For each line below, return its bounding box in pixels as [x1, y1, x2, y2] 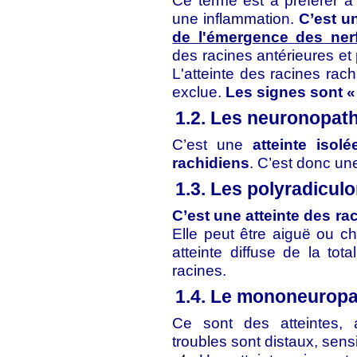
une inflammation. [172, 10, 299, 27]
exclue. [172, 83, 226, 100]
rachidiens [172, 154, 250, 171]
